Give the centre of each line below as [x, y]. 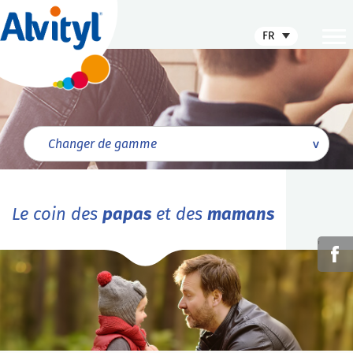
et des [179, 214]
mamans [241, 214]
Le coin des [57, 214]
